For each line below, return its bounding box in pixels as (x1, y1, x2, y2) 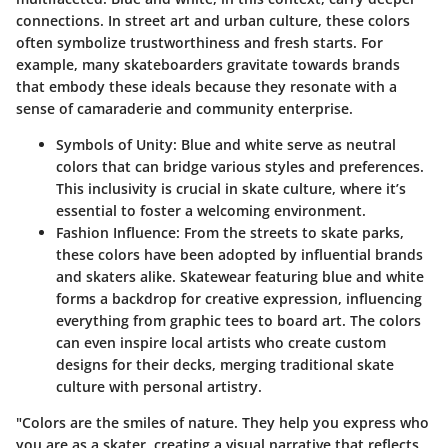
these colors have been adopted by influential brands (56, 245, 423, 264)
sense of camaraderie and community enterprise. (16, 99, 353, 118)
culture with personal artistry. (56, 377, 262, 396)
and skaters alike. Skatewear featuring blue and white (56, 267, 424, 286)
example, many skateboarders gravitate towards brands (16, 55, 400, 74)
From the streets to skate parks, (180, 223, 404, 242)
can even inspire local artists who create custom (56, 333, 386, 352)
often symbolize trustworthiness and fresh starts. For (16, 33, 383, 52)
